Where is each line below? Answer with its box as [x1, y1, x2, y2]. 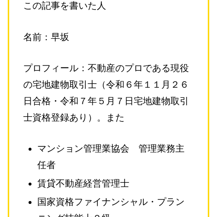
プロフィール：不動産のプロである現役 [23, 62, 189, 73]
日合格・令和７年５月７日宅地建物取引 [23, 95, 189, 106]
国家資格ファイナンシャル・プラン [37, 196, 185, 207]
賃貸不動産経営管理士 [37, 178, 130, 189]
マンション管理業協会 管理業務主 [37, 143, 185, 154]
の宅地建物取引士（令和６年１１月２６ [23, 79, 189, 90]
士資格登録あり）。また [23, 112, 124, 123]
